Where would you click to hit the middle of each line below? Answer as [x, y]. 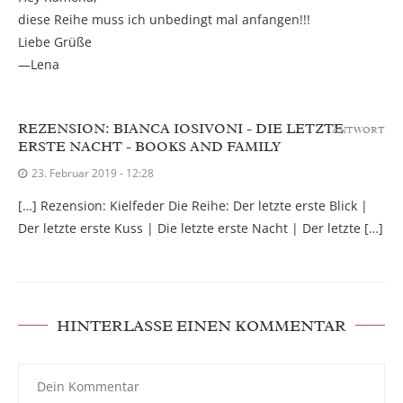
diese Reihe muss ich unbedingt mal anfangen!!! [164, 20]
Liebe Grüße [55, 42]
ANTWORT [358, 130]
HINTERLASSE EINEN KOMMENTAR [201, 326]
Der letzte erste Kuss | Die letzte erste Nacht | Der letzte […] [201, 228]
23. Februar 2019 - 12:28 [93, 174]
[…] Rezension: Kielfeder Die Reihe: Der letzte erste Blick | [193, 206]
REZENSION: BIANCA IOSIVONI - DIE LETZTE [181, 129]
